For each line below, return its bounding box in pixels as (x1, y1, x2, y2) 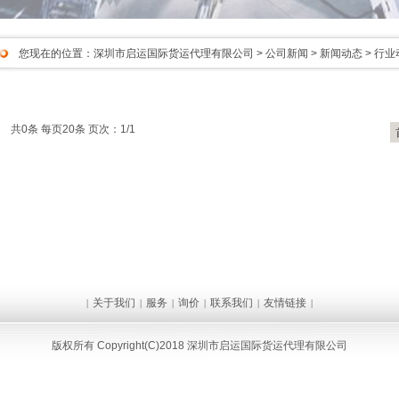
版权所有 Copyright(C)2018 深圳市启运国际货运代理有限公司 (52, 339, 347, 352)
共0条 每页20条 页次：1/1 (11, 123, 135, 135)
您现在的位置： (19, 47, 94, 60)
